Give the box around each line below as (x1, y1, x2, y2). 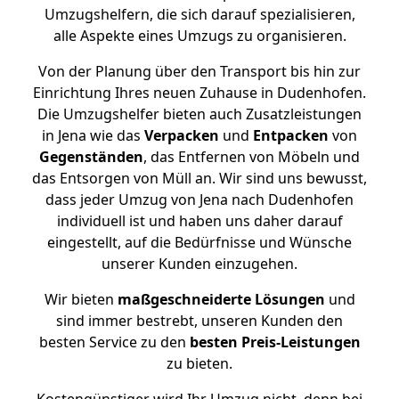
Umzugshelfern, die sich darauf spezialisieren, (44, 4, 355, 24)
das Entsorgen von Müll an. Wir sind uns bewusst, (32, 168, 367, 188)
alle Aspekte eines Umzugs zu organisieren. (53, 26, 346, 45)
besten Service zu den (38, 332, 190, 352)
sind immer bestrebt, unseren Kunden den (56, 311, 343, 330)
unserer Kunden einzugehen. (102, 254, 297, 273)
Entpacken (253, 126, 329, 145)
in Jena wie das (42, 126, 144, 145)
